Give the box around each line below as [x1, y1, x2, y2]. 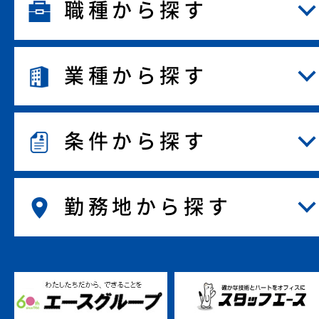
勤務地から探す [64, 197, 232, 217]
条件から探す [64, 131, 208, 152]
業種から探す [64, 66, 208, 86]
